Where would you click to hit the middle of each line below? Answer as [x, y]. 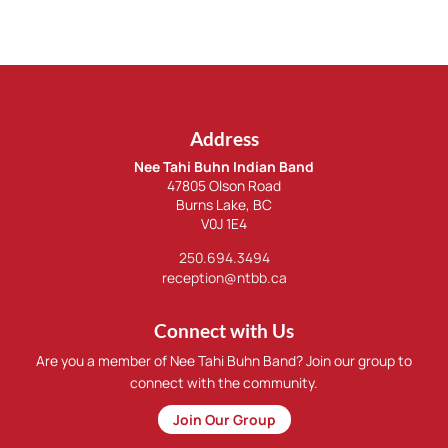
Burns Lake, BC [224, 205]
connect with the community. [224, 382]
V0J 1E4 [224, 224]
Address [224, 138]
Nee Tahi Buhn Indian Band [224, 167]
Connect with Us [224, 331]
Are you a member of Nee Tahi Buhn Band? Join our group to [224, 360]
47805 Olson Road [224, 186]
